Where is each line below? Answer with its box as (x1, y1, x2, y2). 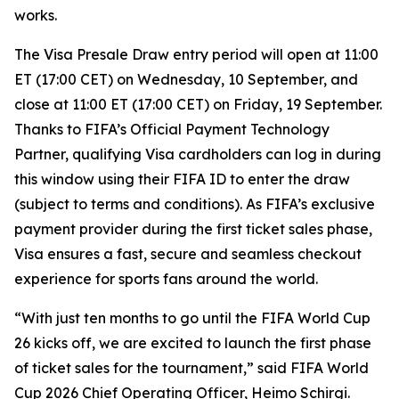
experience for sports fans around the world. (14, 270, 318, 288)
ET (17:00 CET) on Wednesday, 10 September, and (14, 70, 358, 88)
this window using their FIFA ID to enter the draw (14, 170, 350, 188)
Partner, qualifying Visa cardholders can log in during (14, 145, 381, 163)
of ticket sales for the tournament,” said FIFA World (14, 359, 369, 377)
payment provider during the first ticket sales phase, (14, 220, 372, 238)
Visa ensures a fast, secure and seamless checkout (14, 245, 362, 263)
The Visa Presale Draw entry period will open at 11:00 (14, 45, 379, 63)
